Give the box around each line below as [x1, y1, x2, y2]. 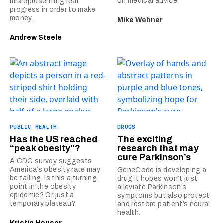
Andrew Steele [10, 34, 62, 41]
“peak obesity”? [10, 143, 80, 153]
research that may [117, 143, 199, 153]
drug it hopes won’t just [117, 175, 198, 182]
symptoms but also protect [117, 192, 210, 199]
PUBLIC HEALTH [10, 123, 57, 130]
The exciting [117, 134, 172, 144]
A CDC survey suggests [10, 157, 92, 165]
